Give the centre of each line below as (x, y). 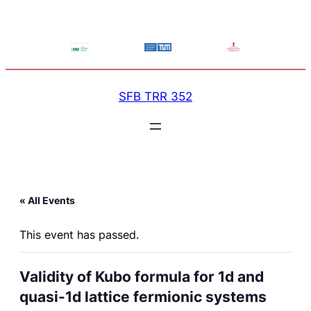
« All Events (47, 200)
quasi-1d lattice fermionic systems (143, 297)
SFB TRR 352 (155, 96)
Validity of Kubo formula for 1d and (142, 277)
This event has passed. (79, 235)
